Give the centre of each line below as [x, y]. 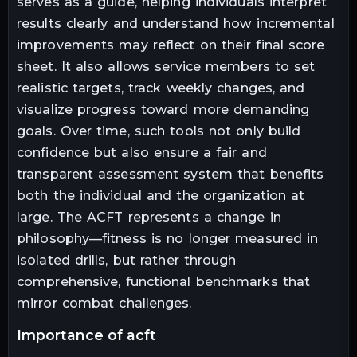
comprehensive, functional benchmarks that [164, 281]
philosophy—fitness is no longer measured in [168, 238]
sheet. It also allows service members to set [166, 66]
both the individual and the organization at [161, 195]
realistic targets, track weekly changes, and [161, 88]
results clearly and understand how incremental [176, 23]
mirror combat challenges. [104, 303]
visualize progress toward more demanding [163, 109]
